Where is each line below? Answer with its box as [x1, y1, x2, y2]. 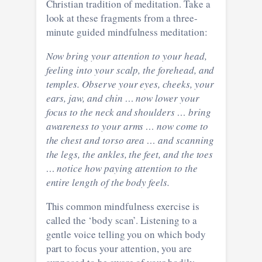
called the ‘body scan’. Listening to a [46, 213, 197, 227]
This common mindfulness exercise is [46, 199, 199, 213]
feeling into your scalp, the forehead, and [46, 63, 215, 77]
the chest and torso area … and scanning [46, 133, 214, 147]
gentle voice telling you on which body [46, 227, 206, 241]
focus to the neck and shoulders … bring [46, 105, 211, 119]
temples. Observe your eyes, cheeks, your [46, 77, 214, 91]
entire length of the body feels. [46, 175, 170, 189]
